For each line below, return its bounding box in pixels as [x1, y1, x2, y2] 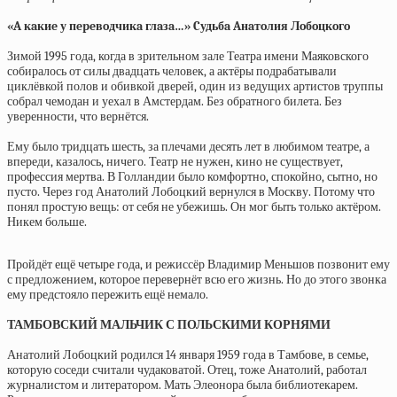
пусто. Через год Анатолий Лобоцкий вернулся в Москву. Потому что [7, 184, 375, 199]
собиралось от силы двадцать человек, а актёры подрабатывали [7, 64, 337, 79]
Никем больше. [7, 214, 87, 230]
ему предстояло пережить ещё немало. [7, 287, 208, 302]
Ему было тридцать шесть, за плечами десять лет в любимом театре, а [7, 139, 370, 154]
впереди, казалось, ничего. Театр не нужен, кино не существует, [7, 154, 343, 169]
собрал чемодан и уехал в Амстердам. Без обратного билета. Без [7, 94, 342, 109]
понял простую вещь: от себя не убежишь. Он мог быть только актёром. [7, 199, 381, 214]
